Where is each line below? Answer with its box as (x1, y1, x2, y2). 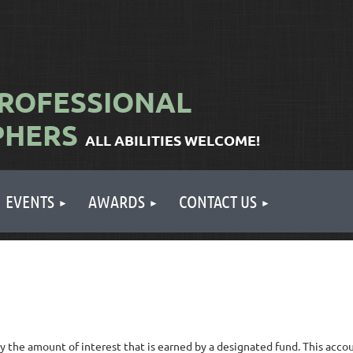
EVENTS (6, 191, 54, 211)
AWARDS (88, 191, 145, 211)
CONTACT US (179, 191, 257, 211)
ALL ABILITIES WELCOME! (85, 131, 260, 149)
